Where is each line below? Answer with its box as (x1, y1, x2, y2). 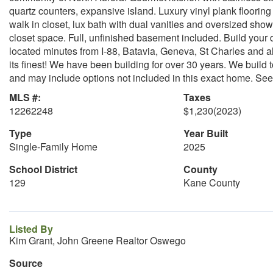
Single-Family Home (9, 140, 97, 154)
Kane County (183, 175, 240, 190)
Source (9, 256, 43, 270)
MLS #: (9, 90, 41, 104)
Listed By (9, 222, 53, 236)
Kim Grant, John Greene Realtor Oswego (9, 233, 186, 247)
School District (9, 162, 77, 176)
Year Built (183, 126, 228, 140)
